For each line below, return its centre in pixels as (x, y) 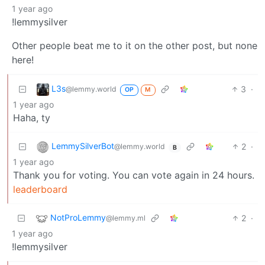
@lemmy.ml (126, 218)
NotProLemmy (78, 218)
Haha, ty (32, 118)
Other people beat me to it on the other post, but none (135, 46)
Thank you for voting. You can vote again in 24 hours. (134, 175)
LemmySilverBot (83, 146)
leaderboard (40, 190)
